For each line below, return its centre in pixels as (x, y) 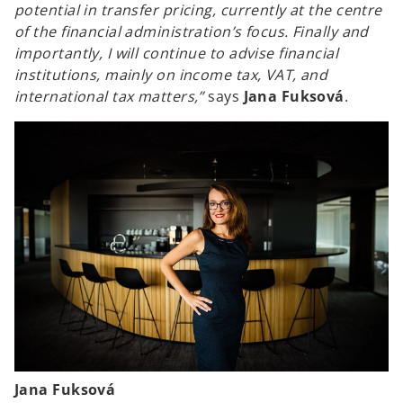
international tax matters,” (112, 97)
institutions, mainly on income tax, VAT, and (171, 75)
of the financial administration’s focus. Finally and (192, 32)
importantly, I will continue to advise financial (177, 54)
